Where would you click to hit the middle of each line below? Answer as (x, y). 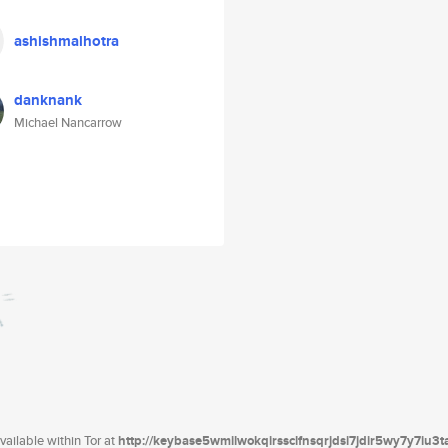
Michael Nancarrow (68, 122)
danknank (48, 100)
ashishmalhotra (66, 41)
